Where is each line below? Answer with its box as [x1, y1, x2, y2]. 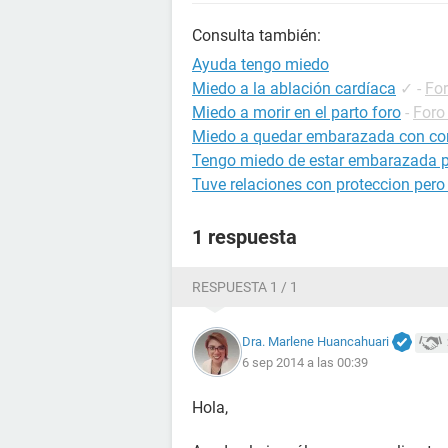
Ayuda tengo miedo [192, 55, 329, 74]
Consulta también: [192, 26, 321, 45]
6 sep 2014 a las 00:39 [242, 355, 368, 371]
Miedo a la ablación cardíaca [192, 79, 396, 98]
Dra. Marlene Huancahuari [242, 333, 389, 349]
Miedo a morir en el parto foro [192, 103, 401, 122]
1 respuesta [192, 225, 297, 249]
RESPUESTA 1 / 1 [192, 279, 298, 295]
